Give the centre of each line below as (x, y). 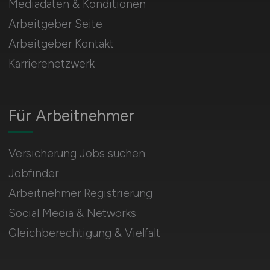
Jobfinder (33, 173)
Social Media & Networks (72, 213)
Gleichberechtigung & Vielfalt (84, 233)
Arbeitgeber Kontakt (61, 44)
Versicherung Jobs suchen (77, 153)
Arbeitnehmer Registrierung (80, 193)
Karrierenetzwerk (51, 64)
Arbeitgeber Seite (55, 24)
